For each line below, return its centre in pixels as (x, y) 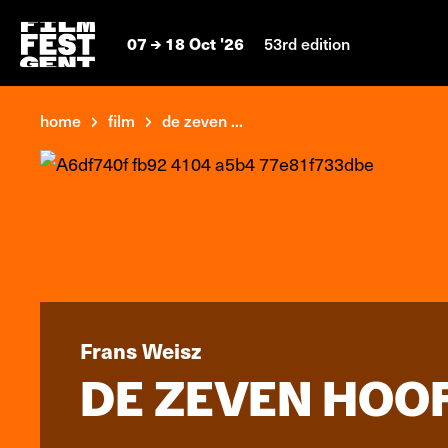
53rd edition (307, 42)
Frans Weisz (141, 350)
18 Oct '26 (204, 43)
